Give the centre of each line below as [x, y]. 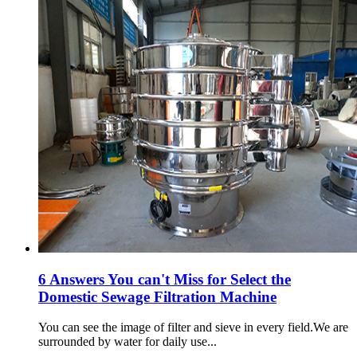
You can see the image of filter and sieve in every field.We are [193, 328]
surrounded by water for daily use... [127, 342]
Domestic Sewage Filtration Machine [157, 296]
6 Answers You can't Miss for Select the [165, 279]
